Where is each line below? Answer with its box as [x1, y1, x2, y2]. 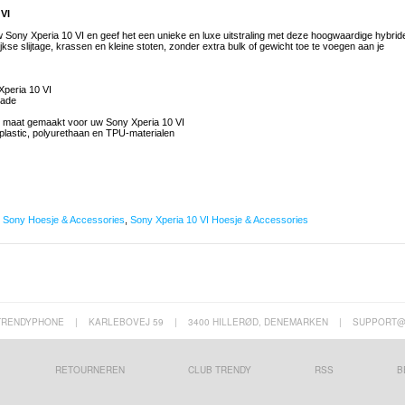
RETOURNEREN [54, 363, 125, 377]
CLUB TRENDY [187, 363, 251, 377]
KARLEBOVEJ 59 [88, 316, 164, 329]
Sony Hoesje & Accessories [3, 214, 125, 226]
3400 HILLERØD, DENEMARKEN [187, 316, 328, 329]
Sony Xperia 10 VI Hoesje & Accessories [130, 214, 308, 226]
